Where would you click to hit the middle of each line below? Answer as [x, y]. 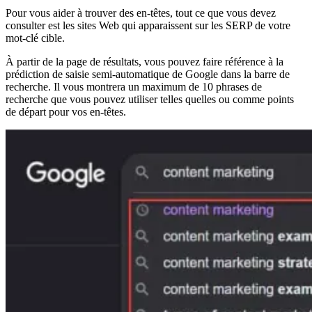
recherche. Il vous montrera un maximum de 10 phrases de [134, 86]
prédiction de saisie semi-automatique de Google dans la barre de [148, 74]
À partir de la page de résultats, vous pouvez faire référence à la [145, 61]
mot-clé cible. [35, 38]
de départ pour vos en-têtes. [66, 111]
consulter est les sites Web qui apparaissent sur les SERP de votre [148, 25]
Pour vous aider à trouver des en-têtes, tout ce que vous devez [141, 13]
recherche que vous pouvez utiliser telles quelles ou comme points [150, 99]
